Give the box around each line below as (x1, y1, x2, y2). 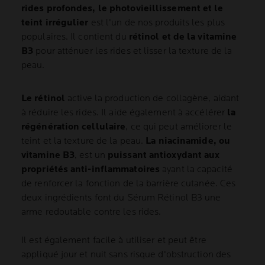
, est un (75, 150, 108, 161)
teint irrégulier (21, 17, 91, 29)
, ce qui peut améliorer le (125, 121, 232, 133)
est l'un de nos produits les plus (91, 17, 225, 29)
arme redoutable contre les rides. (21, 206, 161, 218)
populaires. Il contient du (21, 31, 129, 43)
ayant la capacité (160, 164, 232, 176)
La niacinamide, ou (146, 135, 231, 147)
